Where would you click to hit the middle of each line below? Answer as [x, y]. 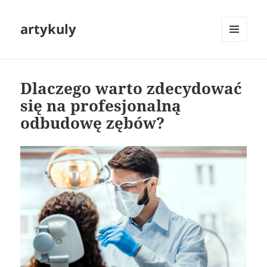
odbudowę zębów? [93, 123]
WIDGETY [239, 67]
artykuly [49, 29]
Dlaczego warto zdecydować [131, 89]
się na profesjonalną [101, 106]
